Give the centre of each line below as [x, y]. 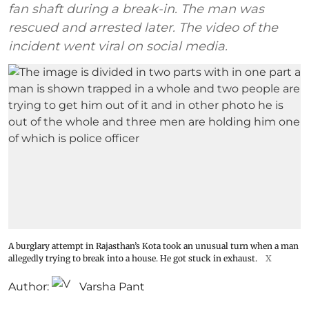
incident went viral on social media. [118, 46]
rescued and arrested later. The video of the [143, 28]
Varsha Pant [112, 286]
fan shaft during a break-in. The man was [136, 9]
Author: [29, 286]
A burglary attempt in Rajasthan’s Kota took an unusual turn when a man [153, 246]
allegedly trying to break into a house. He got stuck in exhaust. [133, 258]
